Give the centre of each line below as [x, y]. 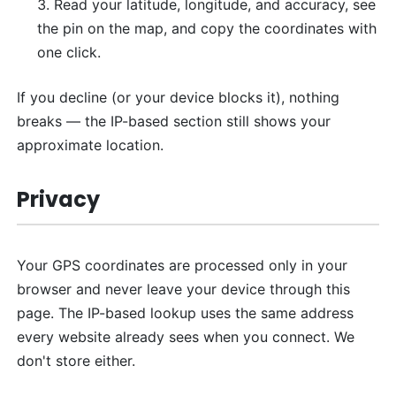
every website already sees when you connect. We [186, 336]
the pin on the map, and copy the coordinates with [206, 28]
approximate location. [91, 145]
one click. [69, 52]
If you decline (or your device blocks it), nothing [179, 97]
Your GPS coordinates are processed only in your [183, 265]
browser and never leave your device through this [184, 289]
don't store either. [76, 360]
